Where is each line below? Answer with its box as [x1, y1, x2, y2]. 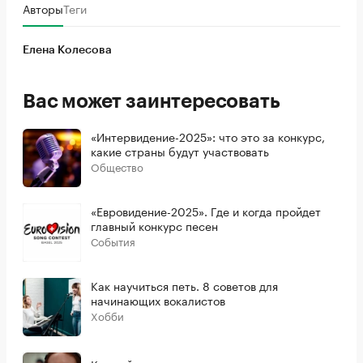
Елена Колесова [23, 44, 112, 56]
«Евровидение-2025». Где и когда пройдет [91, 201, 321, 220]
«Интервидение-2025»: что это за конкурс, [91, 126, 325, 145]
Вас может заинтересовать [23, 91, 280, 111]
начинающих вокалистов [91, 290, 225, 309]
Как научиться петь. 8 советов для [91, 275, 278, 294]
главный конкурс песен [91, 216, 218, 234]
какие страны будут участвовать [91, 141, 269, 160]
